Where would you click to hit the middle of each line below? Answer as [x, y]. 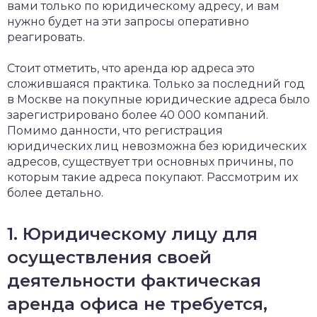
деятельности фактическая [134, 281]
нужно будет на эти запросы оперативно [128, 22]
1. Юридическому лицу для [132, 234]
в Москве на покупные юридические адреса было [158, 100]
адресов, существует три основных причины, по [150, 162]
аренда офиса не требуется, [137, 304]
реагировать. [46, 38]
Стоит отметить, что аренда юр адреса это [131, 69]
